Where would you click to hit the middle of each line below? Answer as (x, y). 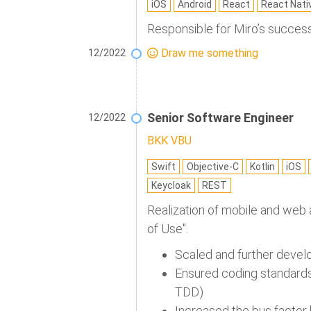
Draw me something (208, 53)
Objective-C (213, 167)
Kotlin (262, 167)
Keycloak (171, 186)
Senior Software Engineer (220, 118)
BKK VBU (169, 141)
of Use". (168, 229)
